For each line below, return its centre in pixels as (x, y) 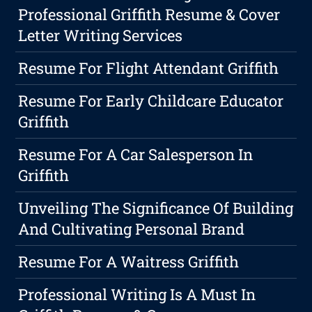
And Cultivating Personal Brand (132, 229)
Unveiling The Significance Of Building (156, 208)
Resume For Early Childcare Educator (151, 101)
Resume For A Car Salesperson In (136, 155)
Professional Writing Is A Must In (137, 295)
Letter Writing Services (101, 36)
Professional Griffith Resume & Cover (149, 15)
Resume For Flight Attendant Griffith (149, 68)
